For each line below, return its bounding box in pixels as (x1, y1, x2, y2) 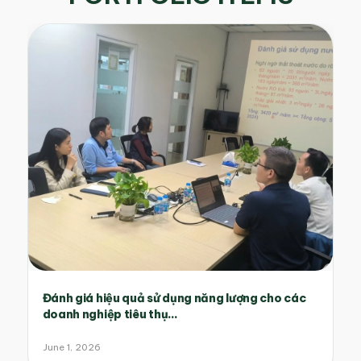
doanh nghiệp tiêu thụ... (42, 307, 178, 322)
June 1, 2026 (42, 341, 101, 354)
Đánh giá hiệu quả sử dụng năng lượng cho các (42, 291, 306, 306)
